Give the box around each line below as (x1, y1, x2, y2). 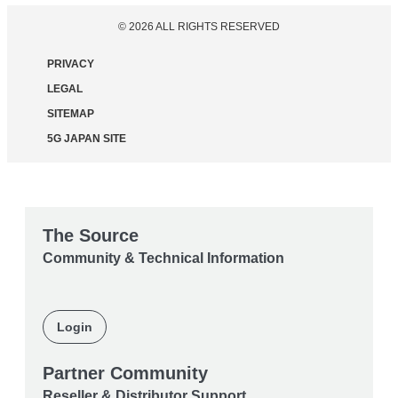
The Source (43, 225, 139, 245)
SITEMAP (47, 107, 94, 120)
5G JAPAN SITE (47, 131, 126, 145)
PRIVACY (47, 57, 94, 70)
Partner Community (43, 362, 208, 383)
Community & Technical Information (43, 250, 284, 266)
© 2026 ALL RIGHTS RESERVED (118, 20, 280, 33)
